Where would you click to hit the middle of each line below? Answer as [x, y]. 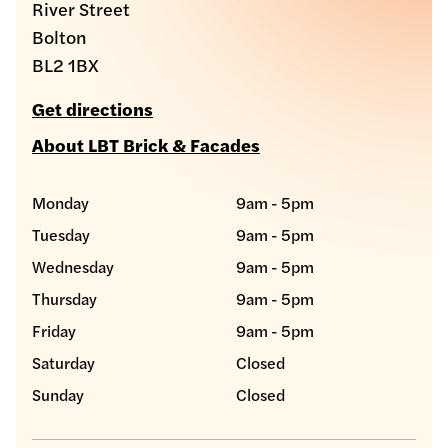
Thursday [64, 299]
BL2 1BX [65, 65]
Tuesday [61, 235]
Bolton [59, 37]
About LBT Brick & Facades [146, 145]
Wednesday [73, 267]
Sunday [58, 395]
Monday [60, 203]
